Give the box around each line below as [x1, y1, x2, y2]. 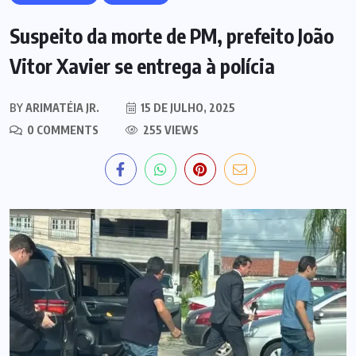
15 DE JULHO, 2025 [138, 100, 235, 114]
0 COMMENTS [25, 122, 99, 137]
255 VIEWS [141, 122, 199, 137]
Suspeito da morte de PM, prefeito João [10, 22, 334, 48]
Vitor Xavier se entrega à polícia [10, 52, 275, 79]
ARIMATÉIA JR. [23, 100, 99, 114]
